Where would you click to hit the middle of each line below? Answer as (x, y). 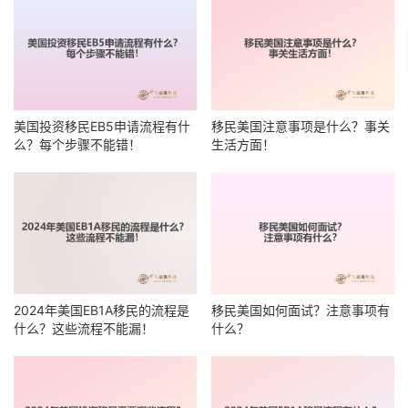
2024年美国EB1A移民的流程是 (102, 311)
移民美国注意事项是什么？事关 (301, 127)
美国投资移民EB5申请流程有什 (102, 127)
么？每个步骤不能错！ (77, 145)
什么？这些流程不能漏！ (84, 329)
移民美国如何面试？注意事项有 (301, 311)
